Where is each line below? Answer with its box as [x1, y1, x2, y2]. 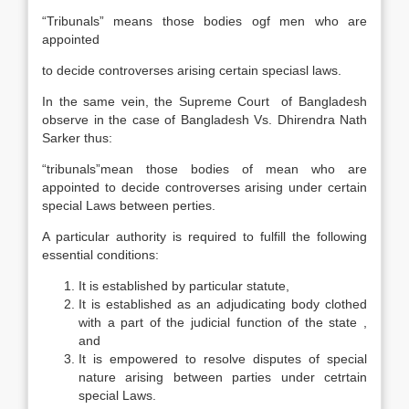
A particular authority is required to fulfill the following [42, 229, 367, 244]
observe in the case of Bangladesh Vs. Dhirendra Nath [42, 112, 367, 127]
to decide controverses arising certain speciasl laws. [42, 63, 341, 78]
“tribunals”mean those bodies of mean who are [42, 162, 367, 176]
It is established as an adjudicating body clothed [79, 297, 367, 311]
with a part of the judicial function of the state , [79, 315, 367, 330]
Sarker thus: [42, 131, 112, 145]
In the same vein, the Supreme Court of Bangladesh [42, 94, 367, 109]
